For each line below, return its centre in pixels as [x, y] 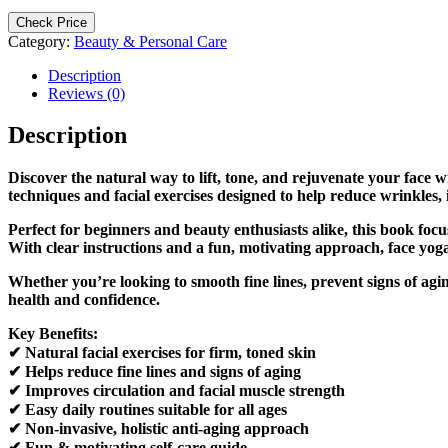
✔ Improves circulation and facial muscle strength [176, 391]
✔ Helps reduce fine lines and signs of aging [154, 372]
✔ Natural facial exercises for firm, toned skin [162, 353]
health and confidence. [84, 300]
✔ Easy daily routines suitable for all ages [147, 410]
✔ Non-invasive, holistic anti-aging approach [158, 429]
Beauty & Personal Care [150, 41]
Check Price [51, 22]
